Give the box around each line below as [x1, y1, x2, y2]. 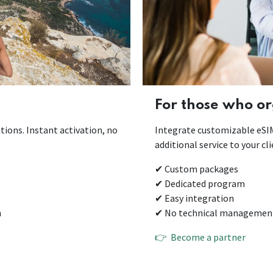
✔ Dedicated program [155, 177, 247, 190]
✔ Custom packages [155, 163, 240, 175]
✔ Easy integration [155, 192, 236, 205]
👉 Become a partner [155, 231, 246, 244]
